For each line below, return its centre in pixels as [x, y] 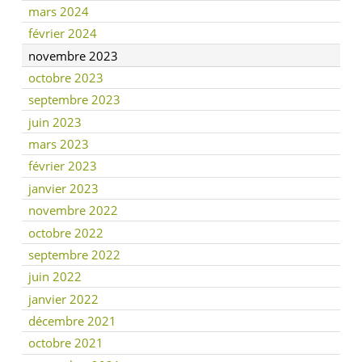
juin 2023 [55, 122]
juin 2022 [55, 277]
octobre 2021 [66, 343]
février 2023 [63, 166]
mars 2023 [59, 144]
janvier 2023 [63, 188]
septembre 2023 [74, 100]
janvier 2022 [63, 299]
